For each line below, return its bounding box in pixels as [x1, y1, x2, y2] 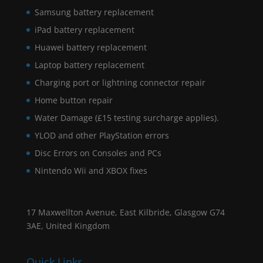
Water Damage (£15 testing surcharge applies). [34, 112, 219, 123]
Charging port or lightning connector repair [34, 76, 205, 88]
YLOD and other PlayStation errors [34, 129, 169, 141]
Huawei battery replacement [34, 41, 147, 53]
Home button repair [34, 94, 113, 106]
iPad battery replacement [34, 23, 134, 35]
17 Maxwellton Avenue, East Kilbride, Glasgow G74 [26, 206, 225, 218]
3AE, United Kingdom [26, 220, 110, 231]
